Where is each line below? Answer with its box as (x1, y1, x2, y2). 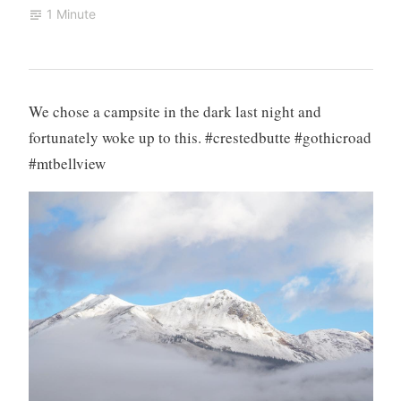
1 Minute (46, 6, 96, 22)
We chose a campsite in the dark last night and (28, 100, 321, 122)
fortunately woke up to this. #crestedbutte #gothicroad (28, 126, 371, 148)
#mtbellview (28, 152, 106, 174)
